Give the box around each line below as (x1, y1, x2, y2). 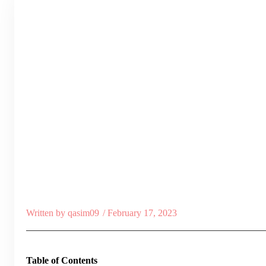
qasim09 (65, 207, 99, 218)
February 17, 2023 (107, 207, 177, 218)
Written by (26, 207, 65, 218)
